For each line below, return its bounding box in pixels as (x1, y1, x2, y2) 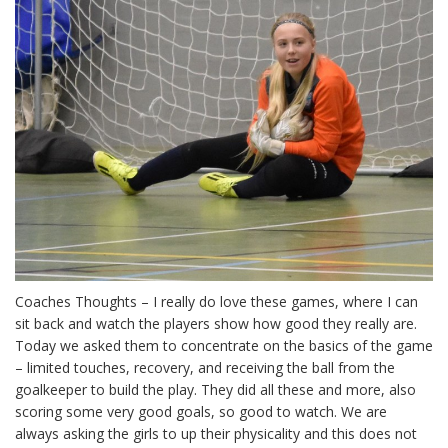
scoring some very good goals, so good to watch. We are (15, 402, 387, 421)
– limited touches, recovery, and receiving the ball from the (15, 358, 395, 377)
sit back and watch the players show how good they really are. (15, 314, 417, 333)
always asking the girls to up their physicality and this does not (15, 424, 417, 443)
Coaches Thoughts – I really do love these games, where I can (15, 292, 418, 311)
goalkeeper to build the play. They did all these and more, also (15, 380, 416, 399)
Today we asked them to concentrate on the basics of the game (15, 336, 433, 355)
